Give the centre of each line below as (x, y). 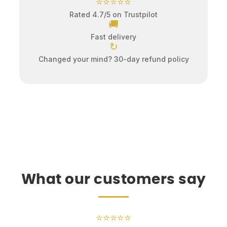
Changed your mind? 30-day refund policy (113, 59)
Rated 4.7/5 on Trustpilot (113, 15)
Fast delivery (113, 37)
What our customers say (113, 180)
